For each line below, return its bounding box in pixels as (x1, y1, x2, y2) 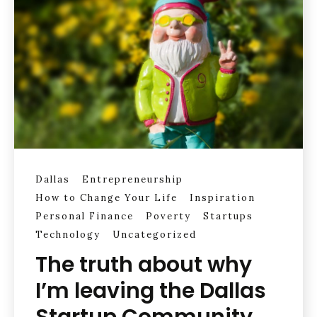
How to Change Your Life (35, 191, 178, 204)
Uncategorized (113, 228, 197, 241)
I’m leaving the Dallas (35, 276, 266, 306)
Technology (35, 228, 100, 241)
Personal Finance (35, 209, 134, 222)
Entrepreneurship (82, 173, 183, 185)
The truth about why (35, 250, 252, 280)
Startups (203, 209, 253, 222)
